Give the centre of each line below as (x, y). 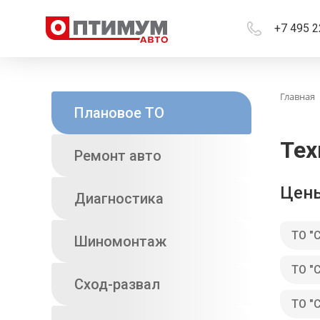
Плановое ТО (119, 113)
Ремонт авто (118, 156)
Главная (297, 96)
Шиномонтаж (120, 241)
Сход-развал (117, 284)
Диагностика (119, 199)
